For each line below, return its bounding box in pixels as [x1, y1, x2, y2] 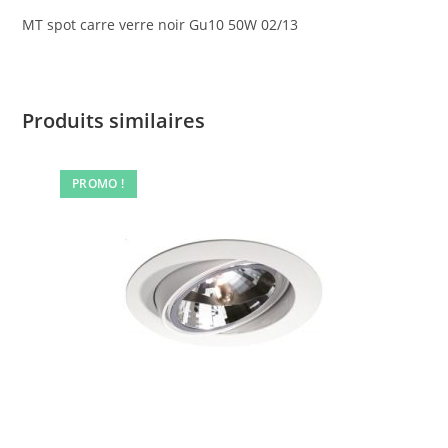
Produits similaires [22, 107, 206, 134]
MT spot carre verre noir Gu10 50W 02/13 [22, 15, 299, 34]
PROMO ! [71, 175, 125, 192]
